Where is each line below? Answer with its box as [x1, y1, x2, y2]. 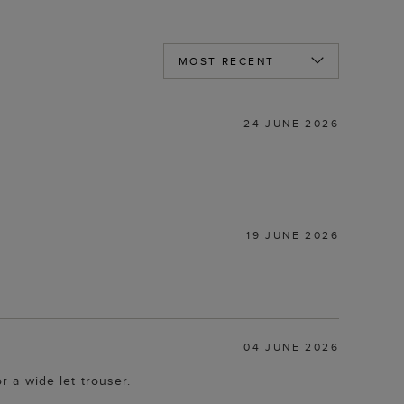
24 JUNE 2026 [243, 115, 339, 131]
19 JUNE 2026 [246, 226, 339, 243]
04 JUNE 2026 [243, 338, 339, 354]
